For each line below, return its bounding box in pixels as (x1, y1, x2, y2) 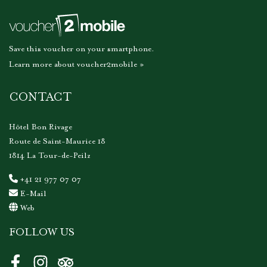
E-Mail (20, 189, 46, 198)
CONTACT (9, 91, 72, 104)
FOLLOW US (9, 226, 74, 239)
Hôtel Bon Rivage (9, 122, 72, 132)
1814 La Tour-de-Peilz (9, 151, 91, 160)
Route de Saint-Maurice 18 (9, 136, 105, 146)
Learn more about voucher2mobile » (9, 60, 144, 69)
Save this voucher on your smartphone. (9, 44, 154, 54)
